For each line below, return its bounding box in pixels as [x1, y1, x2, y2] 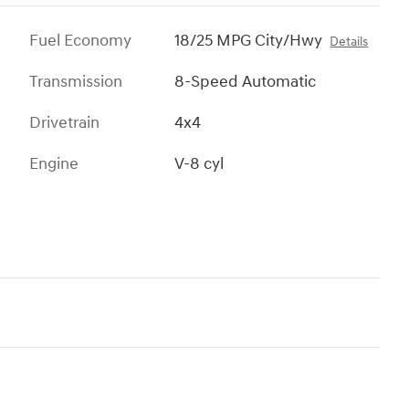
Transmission [29, 71, 122, 93]
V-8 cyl [174, 153, 225, 175]
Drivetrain [29, 112, 100, 134]
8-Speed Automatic [174, 71, 317, 93]
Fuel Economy [29, 30, 131, 52]
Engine [29, 153, 79, 175]
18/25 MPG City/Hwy [174, 30, 323, 52]
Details [330, 35, 369, 50]
